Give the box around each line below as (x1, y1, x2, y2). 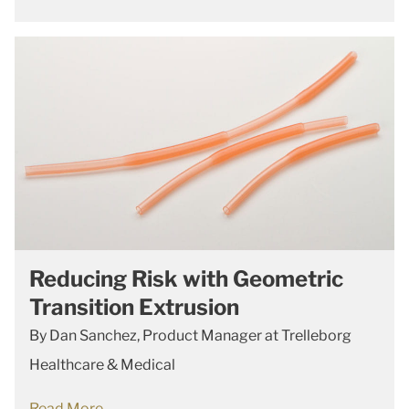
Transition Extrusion (29, 294, 239, 320)
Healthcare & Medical (29, 356, 175, 373)
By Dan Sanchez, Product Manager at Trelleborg (29, 327, 351, 344)
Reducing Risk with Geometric (29, 266, 343, 292)
